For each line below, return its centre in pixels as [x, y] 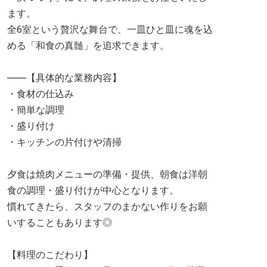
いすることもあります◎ [60, 223]
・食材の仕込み [41, 94]
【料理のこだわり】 [50, 255]
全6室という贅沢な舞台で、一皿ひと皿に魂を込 [110, 30]
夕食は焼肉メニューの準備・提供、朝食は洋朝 [107, 174]
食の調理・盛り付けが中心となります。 [93, 190]
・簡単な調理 [36, 110]
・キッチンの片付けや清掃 [64, 142]
